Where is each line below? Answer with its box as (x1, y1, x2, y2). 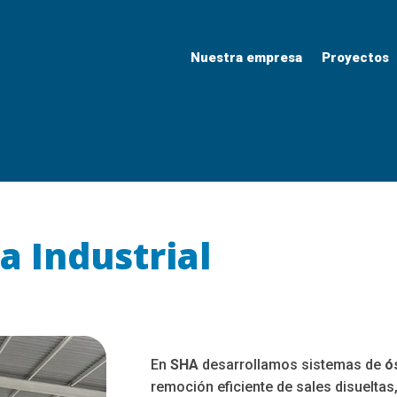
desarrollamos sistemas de (198, 356, 385, 374)
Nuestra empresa (190, 49, 302, 66)
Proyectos (321, 49, 389, 66)
